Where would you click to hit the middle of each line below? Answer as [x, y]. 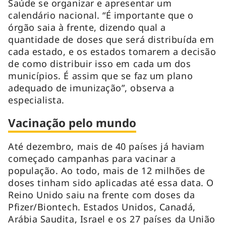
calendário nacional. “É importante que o [101, 15]
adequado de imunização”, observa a [91, 88]
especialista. [38, 100]
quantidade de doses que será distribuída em [111, 39]
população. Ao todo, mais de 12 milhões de [107, 170]
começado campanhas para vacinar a [92, 158]
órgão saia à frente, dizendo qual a [87, 27]
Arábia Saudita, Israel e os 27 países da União [112, 219]
